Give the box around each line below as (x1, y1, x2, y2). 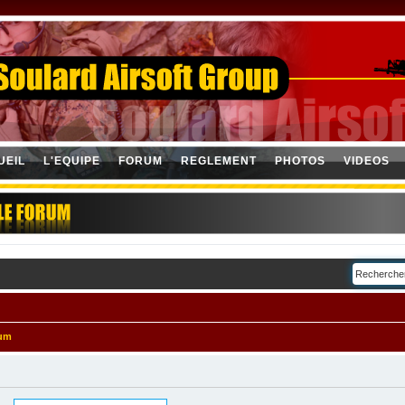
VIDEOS (344, 155, 390, 167)
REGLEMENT (181, 155, 257, 167)
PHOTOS (275, 155, 325, 167)
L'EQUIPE (43, 155, 100, 167)
